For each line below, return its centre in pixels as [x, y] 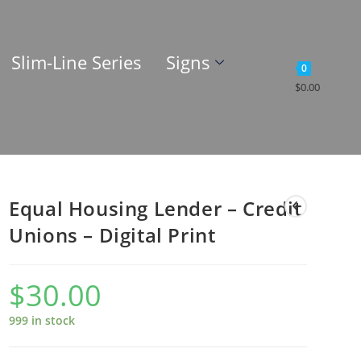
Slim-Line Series [77, 62]
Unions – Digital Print [112, 235]
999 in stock [42, 321]
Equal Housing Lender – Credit [156, 209]
